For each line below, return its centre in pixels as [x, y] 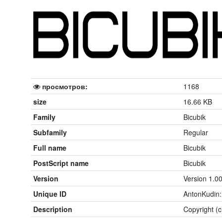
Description [53, 209]
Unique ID [50, 194]
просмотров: [64, 86]
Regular [196, 132]
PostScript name [61, 163]
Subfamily [50, 132]
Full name [50, 148]
